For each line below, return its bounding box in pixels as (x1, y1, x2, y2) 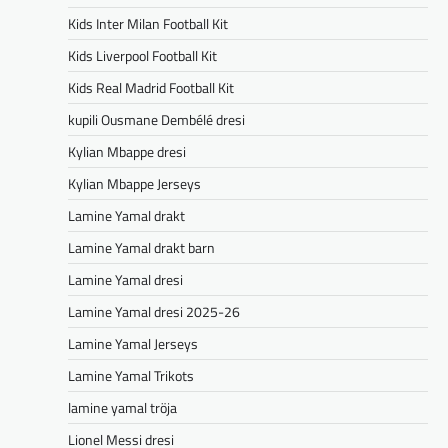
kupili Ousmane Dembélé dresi (68, 109, 245, 131)
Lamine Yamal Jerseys (68, 333, 198, 355)
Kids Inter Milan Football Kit (68, 13, 228, 35)
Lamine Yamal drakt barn (68, 237, 215, 259)
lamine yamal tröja (68, 397, 177, 419)
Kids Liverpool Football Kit (68, 45, 217, 67)
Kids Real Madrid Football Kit (68, 77, 234, 99)
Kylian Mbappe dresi (68, 141, 186, 163)
